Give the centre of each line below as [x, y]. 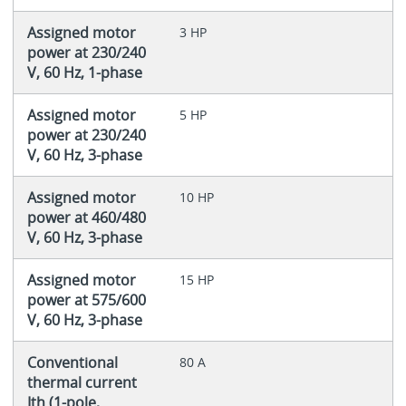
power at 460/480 [86, 217]
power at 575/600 [86, 300]
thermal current [82, 382]
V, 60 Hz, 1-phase [84, 72]
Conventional [72, 362]
